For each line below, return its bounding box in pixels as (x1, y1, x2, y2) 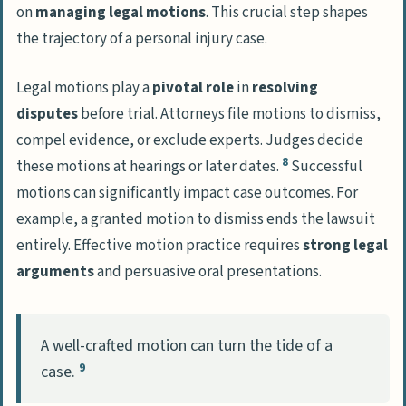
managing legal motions (35, 2, 206, 24)
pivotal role (152, 76, 234, 99)
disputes (16, 102, 78, 125)
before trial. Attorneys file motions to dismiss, (78, 102, 381, 125)
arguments (16, 260, 94, 283)
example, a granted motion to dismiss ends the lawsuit (16, 208, 375, 230)
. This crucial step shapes (206, 2, 368, 24)
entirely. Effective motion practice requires (16, 234, 303, 256)
